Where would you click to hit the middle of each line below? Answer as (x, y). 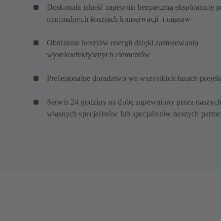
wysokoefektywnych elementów (100, 55)
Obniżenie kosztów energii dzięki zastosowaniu (123, 43)
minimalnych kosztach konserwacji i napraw (120, 19)
